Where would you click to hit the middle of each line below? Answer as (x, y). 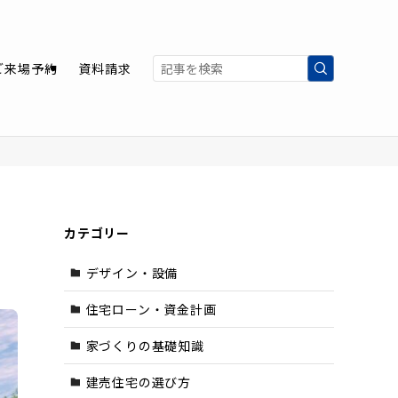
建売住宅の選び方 (138, 382)
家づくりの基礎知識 (145, 345)
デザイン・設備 (132, 272)
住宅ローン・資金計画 (151, 309)
